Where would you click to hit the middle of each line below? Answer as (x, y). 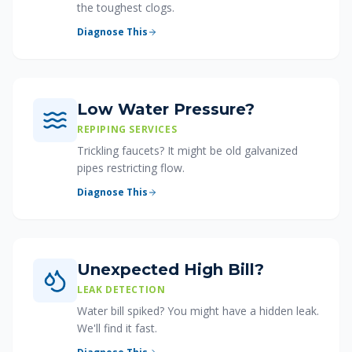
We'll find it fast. (117, 328)
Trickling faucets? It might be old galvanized (187, 150)
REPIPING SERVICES (127, 129)
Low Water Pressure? (166, 109)
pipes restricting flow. (131, 168)
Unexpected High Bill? (170, 269)
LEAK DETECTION (121, 290)
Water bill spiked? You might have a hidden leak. (198, 311)
